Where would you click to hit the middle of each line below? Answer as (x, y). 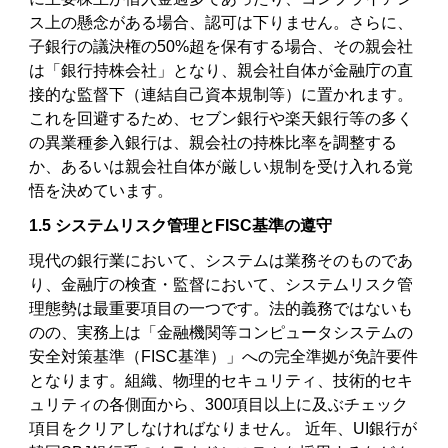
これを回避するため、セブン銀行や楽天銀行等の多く (221, 119)
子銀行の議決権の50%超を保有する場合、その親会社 (221, 47)
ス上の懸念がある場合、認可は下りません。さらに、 (221, 23)
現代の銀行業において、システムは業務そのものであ (221, 260)
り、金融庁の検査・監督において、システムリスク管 (221, 284)
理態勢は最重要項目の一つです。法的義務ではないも (221, 308)
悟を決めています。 (101, 191)
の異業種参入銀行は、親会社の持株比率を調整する (213, 143)
